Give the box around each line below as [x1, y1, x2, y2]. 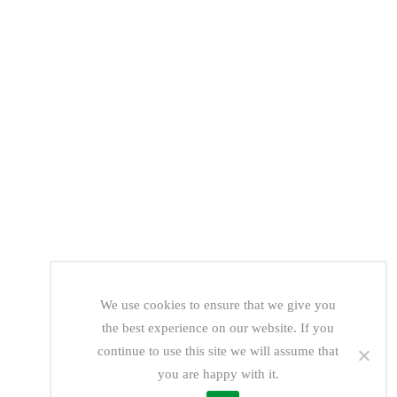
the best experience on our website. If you [102, 320, 335, 335]
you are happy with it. [157, 366, 279, 381]
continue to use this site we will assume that [97, 343, 339, 358]
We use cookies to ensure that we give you [100, 297, 337, 312]
